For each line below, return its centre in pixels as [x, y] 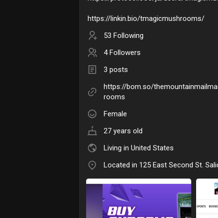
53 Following [124, 35]
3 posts [116, 69]
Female [115, 114]
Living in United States [139, 148]
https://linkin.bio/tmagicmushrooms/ [146, 18]
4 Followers [122, 52]
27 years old [123, 131]
